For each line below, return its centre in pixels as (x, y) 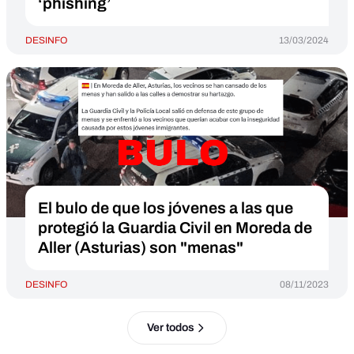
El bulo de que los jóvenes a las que (166, 208)
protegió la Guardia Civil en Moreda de (175, 228)
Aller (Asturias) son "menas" (141, 247)
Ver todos (170, 328)
